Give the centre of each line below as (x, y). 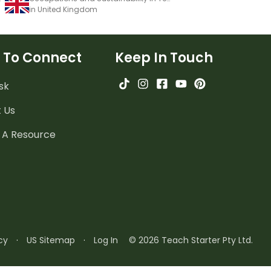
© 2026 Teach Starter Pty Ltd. (191, 240)
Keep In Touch (164, 58)
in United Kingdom (63, 9)
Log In (106, 240)
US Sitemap (51, 240)
